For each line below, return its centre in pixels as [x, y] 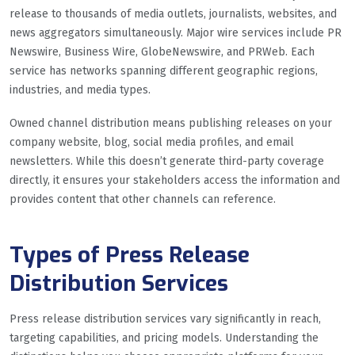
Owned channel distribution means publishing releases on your [171, 123]
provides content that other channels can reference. [143, 199]
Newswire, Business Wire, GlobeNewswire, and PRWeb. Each [162, 52]
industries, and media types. [80, 90]
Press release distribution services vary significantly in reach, [165, 319]
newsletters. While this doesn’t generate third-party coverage [167, 161]
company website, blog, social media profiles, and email [152, 142]
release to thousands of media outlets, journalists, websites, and [173, 13]
